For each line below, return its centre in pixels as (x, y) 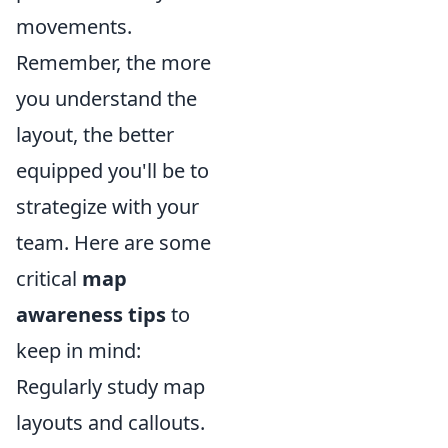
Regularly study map (110, 387)
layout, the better (95, 135)
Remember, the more (113, 63)
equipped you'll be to (112, 171)
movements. (74, 27)
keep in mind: (78, 351)
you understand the (106, 99)
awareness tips (91, 315)
